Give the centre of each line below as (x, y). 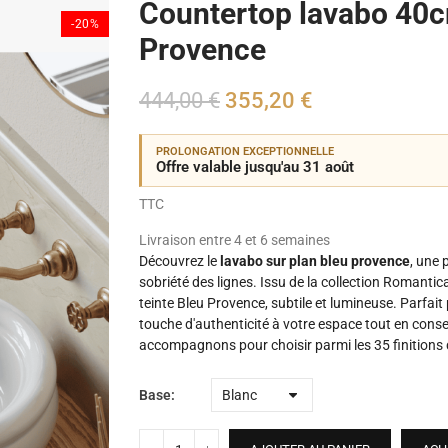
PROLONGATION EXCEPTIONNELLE (245, 151)
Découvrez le (179, 261)
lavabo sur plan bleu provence (315, 261)
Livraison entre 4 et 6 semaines (234, 240)
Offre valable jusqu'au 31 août (255, 167)
